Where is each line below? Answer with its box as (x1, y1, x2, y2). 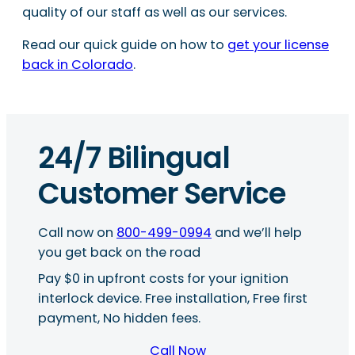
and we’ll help (212, 223, 302, 242)
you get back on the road (38, 242, 200, 261)
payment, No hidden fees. (38, 308, 200, 327)
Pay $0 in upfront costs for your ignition (38, 269, 288, 288)
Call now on (38, 223, 116, 242)
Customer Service (38, 174, 285, 215)
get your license (227, 35, 329, 54)
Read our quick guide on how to (22, 35, 227, 54)
